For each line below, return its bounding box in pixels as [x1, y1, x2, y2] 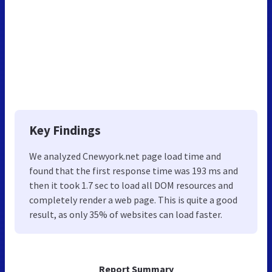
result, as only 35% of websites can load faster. [29, 208, 222, 220]
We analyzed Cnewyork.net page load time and [29, 149, 221, 162]
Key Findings [29, 121, 101, 138]
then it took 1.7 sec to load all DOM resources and [29, 178, 233, 191]
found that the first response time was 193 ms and [29, 164, 238, 177]
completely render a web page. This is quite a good [29, 193, 237, 206]
